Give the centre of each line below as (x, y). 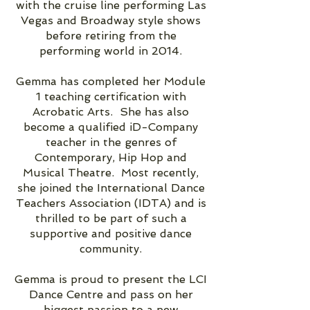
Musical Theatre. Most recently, (111, 172)
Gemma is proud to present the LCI (111, 279)
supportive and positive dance (111, 233)
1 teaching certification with (111, 96)
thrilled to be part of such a (111, 218)
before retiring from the (111, 35)
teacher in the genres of (111, 142)
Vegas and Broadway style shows (111, 20)
